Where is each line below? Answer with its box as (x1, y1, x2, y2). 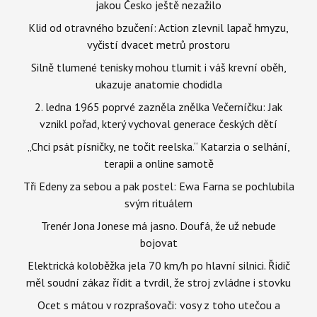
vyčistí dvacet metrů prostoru (87, 37, 230, 52)
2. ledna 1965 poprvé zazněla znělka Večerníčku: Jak (35, 99, 282, 114)
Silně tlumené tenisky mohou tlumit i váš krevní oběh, (30, 59, 287, 74)
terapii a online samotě (103, 156, 214, 171)
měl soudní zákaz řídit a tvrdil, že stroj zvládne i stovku (26, 275, 291, 289)
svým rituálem (125, 195, 192, 210)
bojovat (139, 235, 178, 250)
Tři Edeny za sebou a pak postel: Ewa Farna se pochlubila (23, 178, 294, 193)
